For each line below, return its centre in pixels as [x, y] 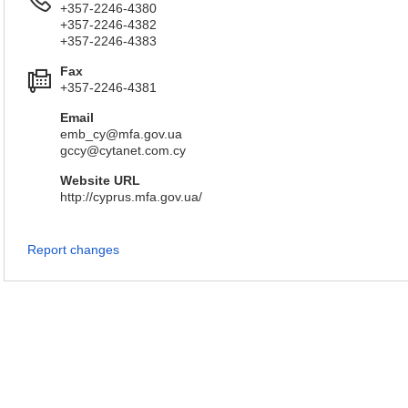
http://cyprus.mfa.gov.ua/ [131, 197]
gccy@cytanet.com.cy [123, 150]
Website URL [100, 180]
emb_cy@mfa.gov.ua [121, 134]
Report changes [73, 250]
